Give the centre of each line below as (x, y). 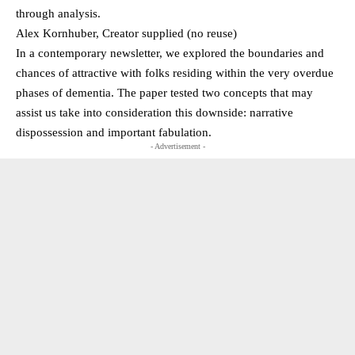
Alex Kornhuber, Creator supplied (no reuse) (126, 33)
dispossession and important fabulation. (114, 132)
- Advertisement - (177, 146)
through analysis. (58, 13)
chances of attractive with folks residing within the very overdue (175, 73)
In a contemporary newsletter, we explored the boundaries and (170, 53)
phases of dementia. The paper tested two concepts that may (164, 92)
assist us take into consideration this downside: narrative (155, 112)
